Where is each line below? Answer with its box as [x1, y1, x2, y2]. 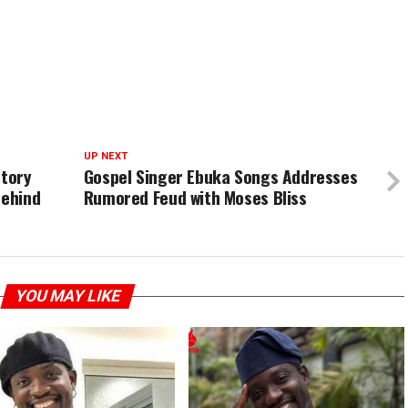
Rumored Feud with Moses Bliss [83, 184, 307, 210]
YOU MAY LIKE [12, 287, 123, 305]
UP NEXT [83, 150, 127, 162]
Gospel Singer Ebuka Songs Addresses [83, 163, 358, 189]
